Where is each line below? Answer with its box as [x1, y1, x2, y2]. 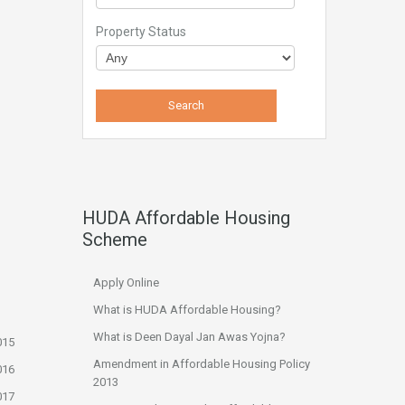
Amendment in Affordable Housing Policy [93, 357, 310, 371]
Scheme [82, 229, 147, 250]
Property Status [96, 24, 186, 39]
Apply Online [93, 276, 159, 289]
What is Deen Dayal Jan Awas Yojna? [93, 330, 286, 344]
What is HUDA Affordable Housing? [93, 303, 281, 316]
